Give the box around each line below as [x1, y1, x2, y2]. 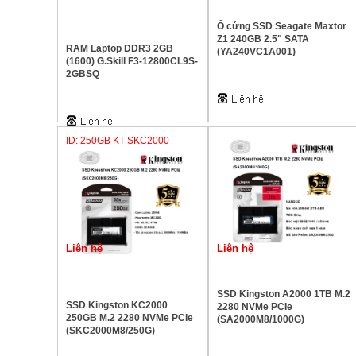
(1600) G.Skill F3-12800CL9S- [66, 56, 198, 67]
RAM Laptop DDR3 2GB [66, 43, 173, 54]
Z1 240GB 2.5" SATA [217, 33, 309, 44]
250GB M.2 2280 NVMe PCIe [66, 312, 193, 323]
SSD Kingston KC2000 [66, 300, 168, 311]
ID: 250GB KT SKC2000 [66, 135, 169, 146]
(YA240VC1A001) [217, 46, 296, 57]
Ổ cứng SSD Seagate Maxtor [217, 21, 346, 32]
